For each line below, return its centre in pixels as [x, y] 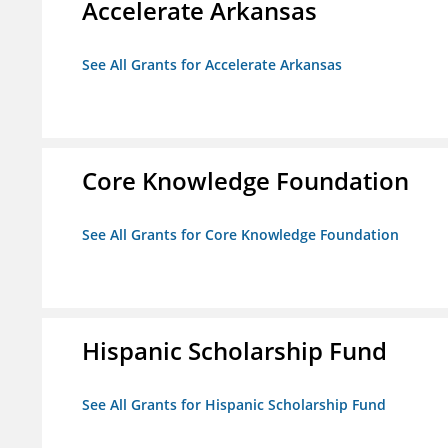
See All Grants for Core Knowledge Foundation [240, 235]
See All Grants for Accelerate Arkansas [212, 65]
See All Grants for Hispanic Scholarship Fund [234, 405]
